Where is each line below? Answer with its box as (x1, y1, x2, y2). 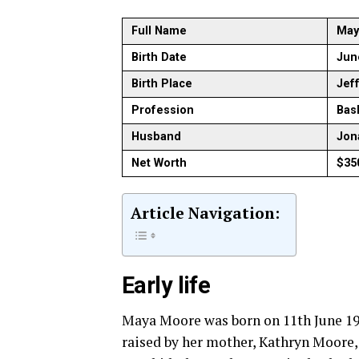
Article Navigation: (131, 203, 280, 223)
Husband (131, 130, 182, 143)
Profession (131, 103, 195, 117)
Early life (122, 272, 211, 299)
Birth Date (131, 50, 188, 64)
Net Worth (131, 156, 188, 170)
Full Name (131, 24, 188, 38)
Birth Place (131, 77, 193, 91)
